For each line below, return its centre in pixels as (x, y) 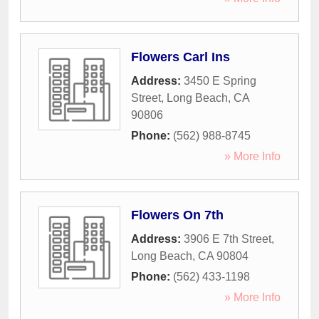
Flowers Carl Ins (181, 57)
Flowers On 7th (177, 215)
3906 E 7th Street (228, 239)
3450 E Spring (220, 81)
